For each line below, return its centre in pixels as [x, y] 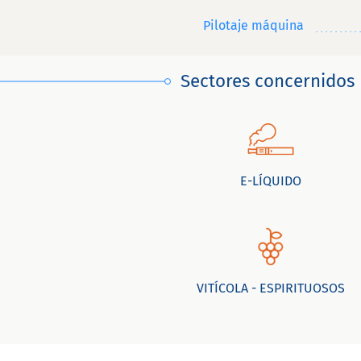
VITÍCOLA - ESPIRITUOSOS [271, 288]
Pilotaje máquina [254, 26]
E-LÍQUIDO [271, 181]
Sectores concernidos [268, 81]
